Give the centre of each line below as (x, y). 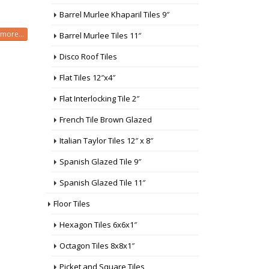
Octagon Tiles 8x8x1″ (97, 246)
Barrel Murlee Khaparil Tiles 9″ (114, 14)
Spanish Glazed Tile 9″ (100, 162)
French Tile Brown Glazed (106, 119)
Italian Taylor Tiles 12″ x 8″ (106, 141)
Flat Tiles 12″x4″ (87, 77)
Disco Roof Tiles (88, 56)
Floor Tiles (72, 204)
